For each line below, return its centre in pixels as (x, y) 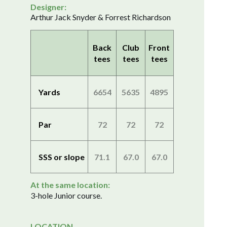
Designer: (48, 7)
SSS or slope (62, 157)
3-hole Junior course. (66, 195)
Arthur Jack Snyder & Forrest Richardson (101, 17)
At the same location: (70, 185)
